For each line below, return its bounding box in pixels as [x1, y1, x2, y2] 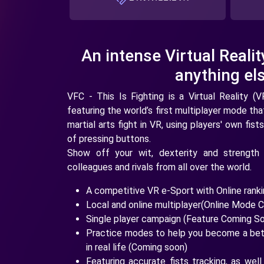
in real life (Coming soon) [86, 242, 187, 253]
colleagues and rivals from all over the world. [67, 161, 252, 173]
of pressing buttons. [67, 133, 151, 145]
